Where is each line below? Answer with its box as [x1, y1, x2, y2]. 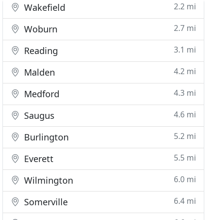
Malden [22, 66, 55, 78]
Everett [22, 153, 54, 165]
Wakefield [22, 1, 66, 13]
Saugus [22, 110, 55, 121]
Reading [22, 45, 58, 56]
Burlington [22, 131, 69, 143]
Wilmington [22, 174, 74, 186]
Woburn [22, 23, 58, 35]
